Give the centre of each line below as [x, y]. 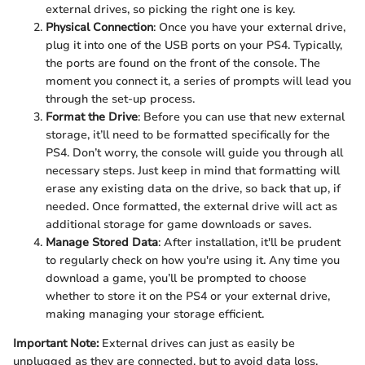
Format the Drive [92, 117]
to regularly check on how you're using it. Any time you [193, 260]
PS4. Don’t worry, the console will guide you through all [194, 152]
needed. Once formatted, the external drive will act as [191, 206]
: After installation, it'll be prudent [249, 242]
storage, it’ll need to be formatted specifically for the [188, 134]
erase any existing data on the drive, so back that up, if [193, 188]
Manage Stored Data [102, 242]
